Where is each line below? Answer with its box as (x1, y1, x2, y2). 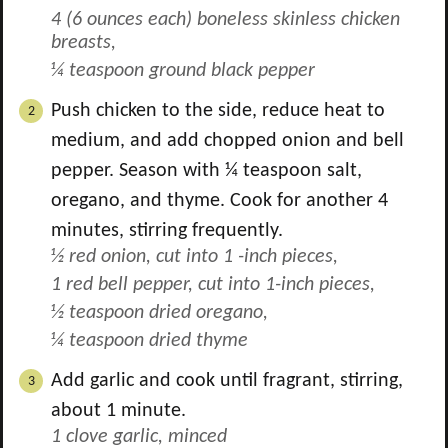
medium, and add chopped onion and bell (51, 131, 404, 151)
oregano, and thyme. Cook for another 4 (51, 191, 388, 211)
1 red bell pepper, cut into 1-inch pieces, (51, 275, 375, 295)
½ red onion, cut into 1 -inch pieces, (51, 247, 338, 267)
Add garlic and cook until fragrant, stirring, (51, 371, 403, 391)
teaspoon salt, (238, 161, 362, 181)
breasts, (51, 33, 116, 53)
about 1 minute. (51, 401, 186, 421)
